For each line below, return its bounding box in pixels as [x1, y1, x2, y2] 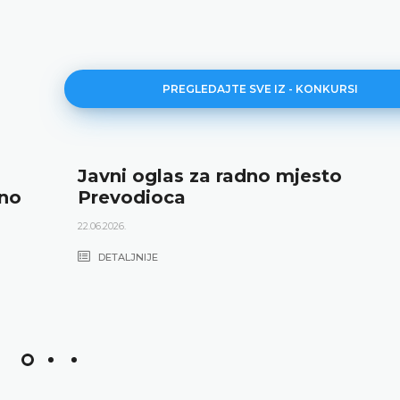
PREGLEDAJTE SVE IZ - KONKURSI [162, 81, 359, 96]
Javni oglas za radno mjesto [78, 164, 342, 187]
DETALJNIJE [96, 250, 158, 263]
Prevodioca [78, 186, 186, 208]
